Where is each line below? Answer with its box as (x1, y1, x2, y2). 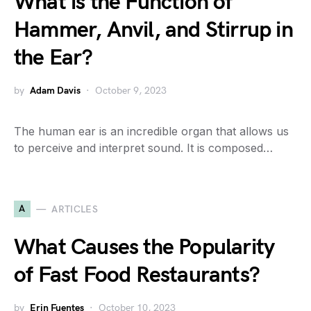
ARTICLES (51, 203, 99, 215)
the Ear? (14, 44, 93, 72)
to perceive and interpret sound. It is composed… (14, 141, 273, 155)
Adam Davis (30, 85, 81, 96)
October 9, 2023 (95, 85, 167, 96)
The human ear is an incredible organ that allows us (14, 124, 289, 138)
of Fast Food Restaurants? (14, 262, 260, 289)
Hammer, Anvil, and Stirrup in (14, 17, 293, 44)
